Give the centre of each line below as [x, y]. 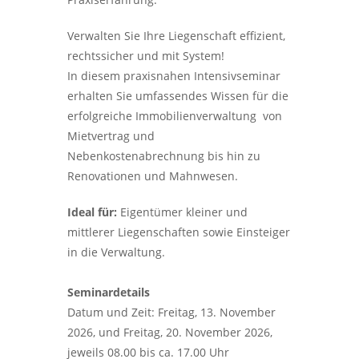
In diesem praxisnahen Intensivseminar [174, 76]
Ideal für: [92, 212]
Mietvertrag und [111, 136]
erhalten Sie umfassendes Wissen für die [178, 96]
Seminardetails [109, 292]
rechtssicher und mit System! [146, 56]
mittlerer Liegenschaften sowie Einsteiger [179, 232]
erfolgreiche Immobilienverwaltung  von [175, 116]
